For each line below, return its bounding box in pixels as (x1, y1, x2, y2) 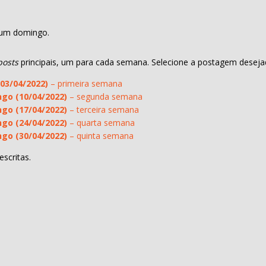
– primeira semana (48, 77, 122, 89)
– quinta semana (67, 129, 134, 141)
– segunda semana (67, 90, 142, 102)
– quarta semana (67, 116, 135, 128)
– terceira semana (67, 103, 139, 115)
